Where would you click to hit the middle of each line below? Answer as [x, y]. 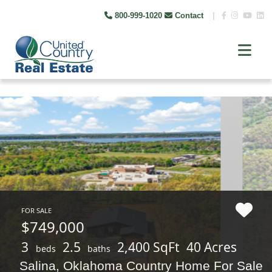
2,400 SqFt [148, 247]
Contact [189, 15]
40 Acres [212, 247]
